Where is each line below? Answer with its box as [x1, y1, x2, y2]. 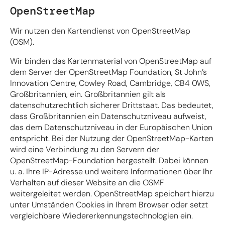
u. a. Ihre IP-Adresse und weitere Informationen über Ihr [10, 166, 212, 177]
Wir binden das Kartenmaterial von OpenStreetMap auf [10, 55, 211, 66]
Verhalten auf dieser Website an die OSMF [10, 177, 164, 188]
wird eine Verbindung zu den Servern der [10, 144, 159, 155]
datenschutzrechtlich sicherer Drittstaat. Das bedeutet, [10, 99, 213, 110]
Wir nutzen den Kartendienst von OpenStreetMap [10, 25, 190, 36]
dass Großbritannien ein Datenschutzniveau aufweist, [10, 110, 206, 122]
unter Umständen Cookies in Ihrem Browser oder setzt [10, 199, 208, 210]
